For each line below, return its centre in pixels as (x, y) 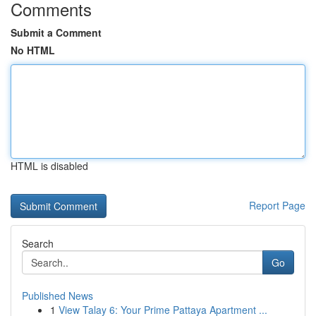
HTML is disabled (49, 166)
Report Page (277, 205)
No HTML (33, 50)
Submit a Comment (56, 32)
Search (38, 243)
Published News (57, 296)
